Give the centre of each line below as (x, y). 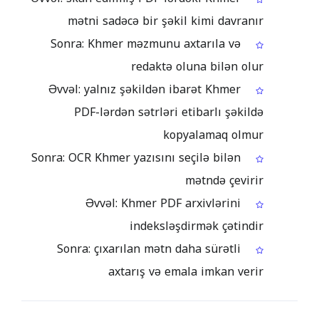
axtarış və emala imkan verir (186, 272)
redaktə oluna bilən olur (197, 67)
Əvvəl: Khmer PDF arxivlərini (163, 203)
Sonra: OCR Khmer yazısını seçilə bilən (136, 158)
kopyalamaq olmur (213, 135)
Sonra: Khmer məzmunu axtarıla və (146, 44)
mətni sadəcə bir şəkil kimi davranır (166, 21)
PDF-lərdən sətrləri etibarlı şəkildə (169, 112)
